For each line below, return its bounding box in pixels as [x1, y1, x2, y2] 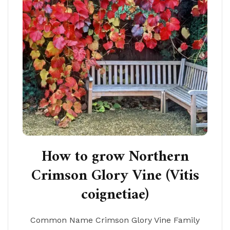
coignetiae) [81, 182, 149, 208]
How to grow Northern [41, 144, 189, 170]
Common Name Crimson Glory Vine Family [30, 215, 200, 225]
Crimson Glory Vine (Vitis [31, 163, 199, 189]
